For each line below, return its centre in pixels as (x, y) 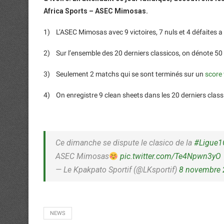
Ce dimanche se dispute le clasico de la (125, 142)
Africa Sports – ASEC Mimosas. (96, 11)
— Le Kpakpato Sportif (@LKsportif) (117, 169)
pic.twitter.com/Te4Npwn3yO (171, 156)
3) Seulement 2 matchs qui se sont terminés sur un (124, 74)
